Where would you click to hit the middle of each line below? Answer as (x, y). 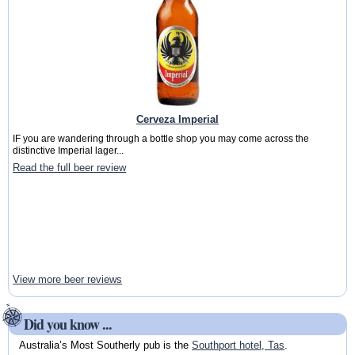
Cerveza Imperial (177, 119)
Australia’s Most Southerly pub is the (105, 345)
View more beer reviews (68, 280)
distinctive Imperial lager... (69, 151)
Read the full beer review (70, 168)
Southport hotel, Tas (238, 345)
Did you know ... (68, 324)
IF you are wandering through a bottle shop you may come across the (161, 139)
